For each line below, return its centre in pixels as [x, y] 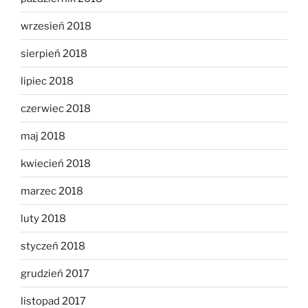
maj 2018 [43, 136]
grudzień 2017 [55, 273]
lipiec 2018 [47, 81]
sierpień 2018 [54, 53]
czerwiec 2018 [56, 108]
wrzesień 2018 [56, 26]
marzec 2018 [52, 191]
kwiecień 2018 [56, 163]
